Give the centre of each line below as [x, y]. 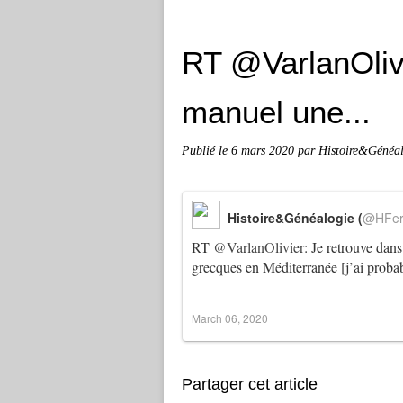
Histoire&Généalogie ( [295, 218]
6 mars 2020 [264, 150]
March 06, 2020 [230, 318]
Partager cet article [250, 384]
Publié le [206, 150]
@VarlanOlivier [259, 247]
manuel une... [276, 112]
